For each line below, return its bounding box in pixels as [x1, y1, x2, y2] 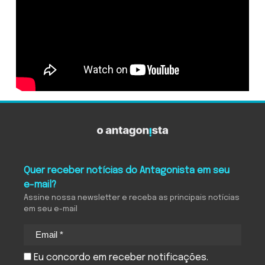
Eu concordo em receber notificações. [31, 253, 208, 263]
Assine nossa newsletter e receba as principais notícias [24, 193, 240, 202]
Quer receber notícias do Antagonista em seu [24, 165, 230, 176]
